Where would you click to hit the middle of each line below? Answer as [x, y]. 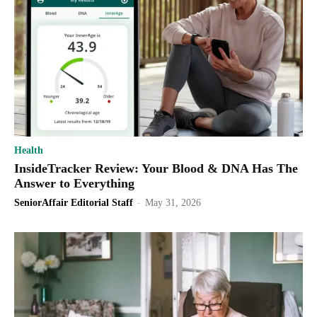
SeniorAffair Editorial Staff [74, 202]
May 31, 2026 [173, 202]
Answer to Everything [74, 183]
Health [29, 150]
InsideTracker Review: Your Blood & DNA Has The [156, 168]
